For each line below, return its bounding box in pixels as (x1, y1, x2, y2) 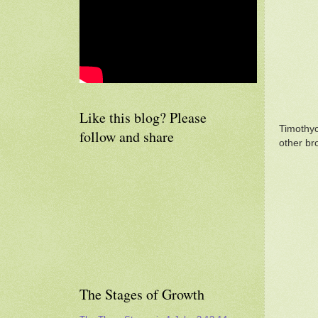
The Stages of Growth (79, 285, 204, 304)
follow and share (79, 127, 174, 146)
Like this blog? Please (79, 108, 207, 127)
